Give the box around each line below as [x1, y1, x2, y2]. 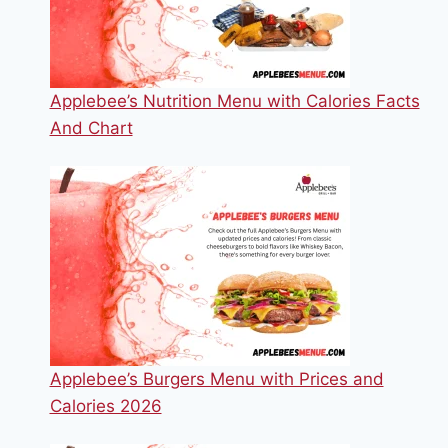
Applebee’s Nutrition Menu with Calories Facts [49, 90, 420, 111]
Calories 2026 [49, 395, 162, 416]
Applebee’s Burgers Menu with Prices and [49, 368, 384, 389]
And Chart [49, 117, 133, 138]
